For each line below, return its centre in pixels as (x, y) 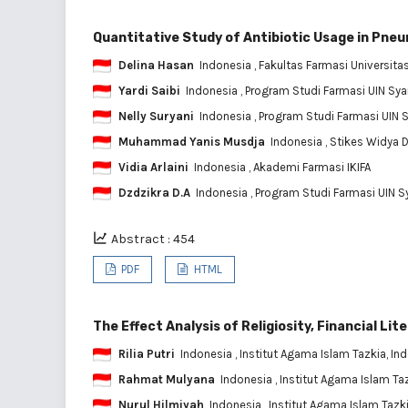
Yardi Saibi (149, 90)
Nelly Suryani (156, 116)
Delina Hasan (156, 65)
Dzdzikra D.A (154, 192)
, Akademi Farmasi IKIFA (310, 167)
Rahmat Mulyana (167, 379)
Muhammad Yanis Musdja (192, 141)
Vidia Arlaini (153, 167)
